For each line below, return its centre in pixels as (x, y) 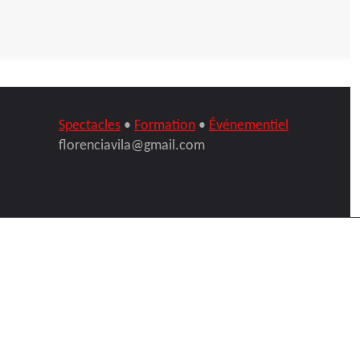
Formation (164, 126)
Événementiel (248, 126)
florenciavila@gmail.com (131, 146)
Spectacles (89, 126)
